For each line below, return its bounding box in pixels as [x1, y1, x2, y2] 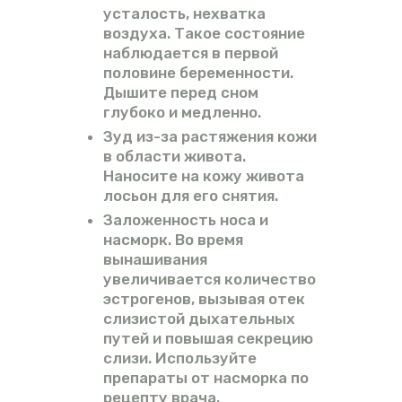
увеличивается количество [102, 270, 316, 289]
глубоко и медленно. [102, 103, 261, 122]
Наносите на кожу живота [102, 167, 304, 186]
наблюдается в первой [102, 44, 278, 63]
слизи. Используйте [102, 349, 257, 368]
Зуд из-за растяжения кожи [102, 127, 317, 146]
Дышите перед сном [102, 83, 258, 102]
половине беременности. [102, 64, 293, 83]
